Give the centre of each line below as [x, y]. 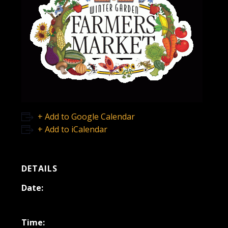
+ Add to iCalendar [73, 129]
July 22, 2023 [45, 202]
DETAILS [40, 168]
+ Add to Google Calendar [87, 117]
